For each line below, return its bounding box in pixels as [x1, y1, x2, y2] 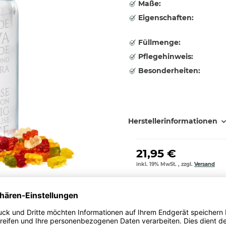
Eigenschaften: [136, 13, 194, 22]
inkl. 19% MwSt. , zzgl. [136, 161, 194, 167]
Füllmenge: [136, 38, 181, 47]
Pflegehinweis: [136, 52, 193, 61]
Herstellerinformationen [128, 117, 217, 126]
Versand [194, 161, 215, 167]
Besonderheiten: [136, 66, 200, 75]
